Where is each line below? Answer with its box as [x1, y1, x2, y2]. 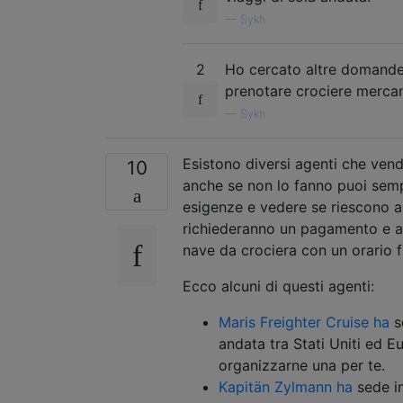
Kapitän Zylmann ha [219, 377, 353, 396]
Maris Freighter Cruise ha [219, 312, 390, 331]
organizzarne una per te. [219, 355, 385, 374]
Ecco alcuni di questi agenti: [183, 276, 374, 295]
